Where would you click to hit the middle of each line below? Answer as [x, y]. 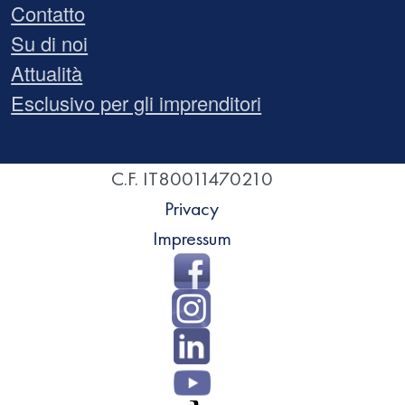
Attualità [47, 72]
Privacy [192, 209]
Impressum [192, 239]
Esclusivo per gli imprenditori [137, 102]
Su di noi [50, 42]
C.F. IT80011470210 [192, 179]
